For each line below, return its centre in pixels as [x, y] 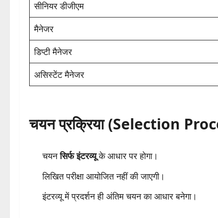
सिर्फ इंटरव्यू [78, 156]
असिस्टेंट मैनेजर [59, 75]
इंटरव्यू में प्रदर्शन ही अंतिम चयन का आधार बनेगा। [120, 196]
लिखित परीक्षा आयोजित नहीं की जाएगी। [104, 176]
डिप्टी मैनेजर [53, 52]
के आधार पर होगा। [127, 156]
